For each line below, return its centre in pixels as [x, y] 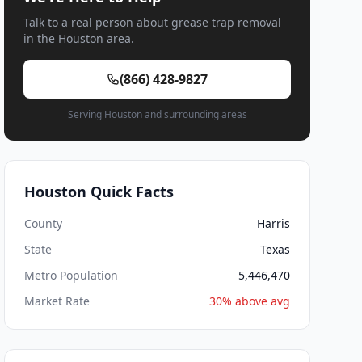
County [44, 223]
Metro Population [72, 275]
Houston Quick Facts [99, 192]
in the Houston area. [79, 38]
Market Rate [57, 301]
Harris [273, 223]
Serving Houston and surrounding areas [157, 114]
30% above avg [249, 301]
